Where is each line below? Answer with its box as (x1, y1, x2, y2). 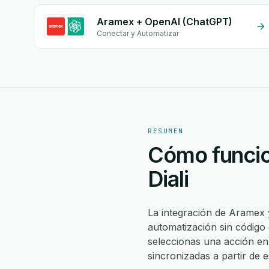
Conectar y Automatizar (97, 29, 179, 38)
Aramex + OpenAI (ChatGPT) (97, 16, 232, 28)
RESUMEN (148, 127, 184, 135)
